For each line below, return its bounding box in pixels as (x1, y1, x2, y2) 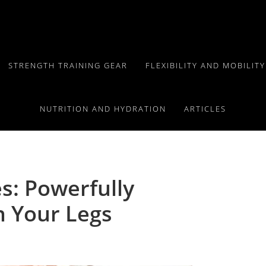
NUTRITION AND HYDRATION (40, 103, 166, 114)
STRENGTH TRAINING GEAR (8, 60, 128, 71)
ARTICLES (184, 103, 226, 114)
